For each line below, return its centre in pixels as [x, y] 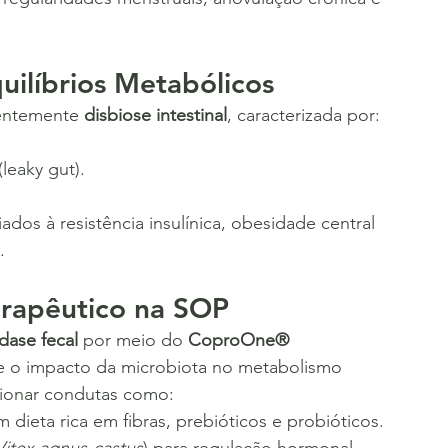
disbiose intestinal [155, 114]
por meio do [133, 339]
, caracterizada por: [303, 114]
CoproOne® [241, 339]
